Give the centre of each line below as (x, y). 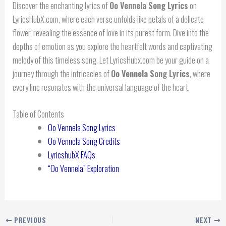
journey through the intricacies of (62, 74)
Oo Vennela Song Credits (84, 141)
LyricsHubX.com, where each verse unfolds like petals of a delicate (108, 19)
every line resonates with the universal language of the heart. (101, 87)
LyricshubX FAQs (71, 155)
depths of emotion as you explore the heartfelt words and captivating (113, 46)
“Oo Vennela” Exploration (83, 168)
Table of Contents (39, 114)
